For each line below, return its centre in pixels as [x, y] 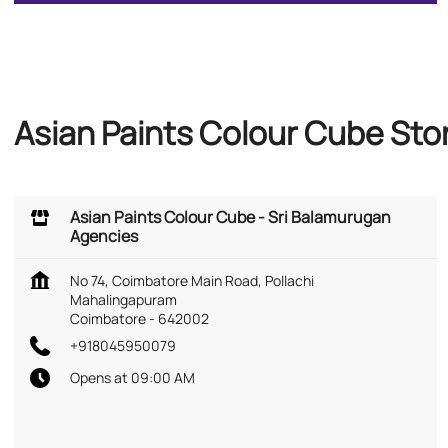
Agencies [104, 235]
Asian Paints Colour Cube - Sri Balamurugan [230, 216]
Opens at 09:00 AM [132, 377]
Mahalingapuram [123, 299]
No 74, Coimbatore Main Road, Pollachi [192, 280]
